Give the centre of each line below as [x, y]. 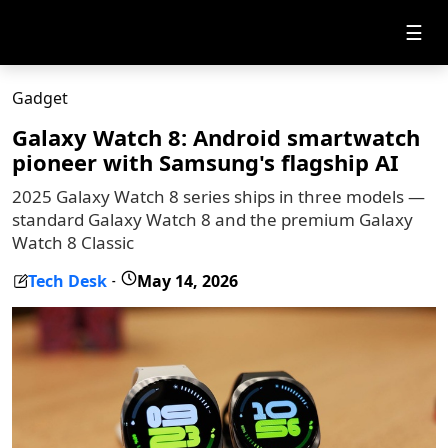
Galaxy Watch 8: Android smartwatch [216, 137]
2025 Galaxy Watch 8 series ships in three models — [218, 196]
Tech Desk [67, 280]
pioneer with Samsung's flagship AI [205, 162]
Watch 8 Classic [73, 242]
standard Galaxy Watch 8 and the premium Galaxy [212, 219]
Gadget [40, 98]
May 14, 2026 [187, 280]
